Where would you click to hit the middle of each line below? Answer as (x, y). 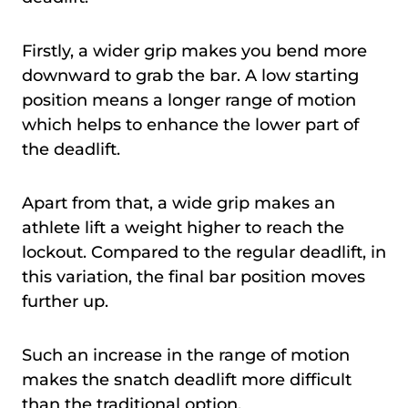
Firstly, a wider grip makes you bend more (194, 51)
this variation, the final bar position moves (194, 276)
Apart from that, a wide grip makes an (178, 203)
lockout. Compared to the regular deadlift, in (204, 252)
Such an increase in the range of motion (186, 355)
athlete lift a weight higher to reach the (183, 227)
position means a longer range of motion (189, 100)
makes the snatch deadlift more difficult (187, 379)
